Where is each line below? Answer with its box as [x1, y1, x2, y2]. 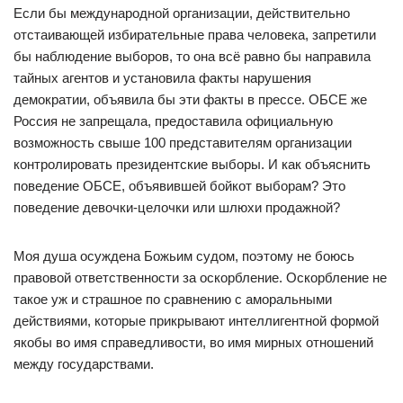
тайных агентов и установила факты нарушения [13, 70, 311, 85]
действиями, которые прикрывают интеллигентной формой [13, 313, 379, 328]
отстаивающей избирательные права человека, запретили [13, 27, 376, 42]
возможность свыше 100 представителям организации [13, 135, 352, 150]
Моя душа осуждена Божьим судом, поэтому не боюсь [13, 248, 354, 264]
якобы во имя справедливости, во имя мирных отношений [13, 335, 373, 350]
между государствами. [13, 356, 154, 372]
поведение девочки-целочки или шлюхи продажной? [13, 200, 340, 215]
